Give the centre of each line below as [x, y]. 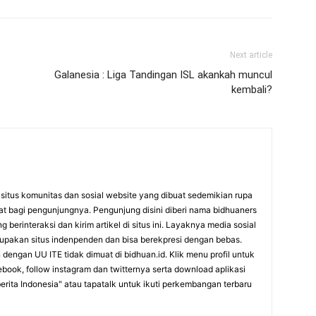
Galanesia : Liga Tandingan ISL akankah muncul [163, 75]
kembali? [252, 90]
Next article [251, 55]
